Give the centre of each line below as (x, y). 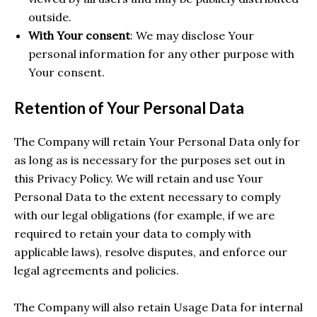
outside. (50, 17)
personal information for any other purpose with (161, 53)
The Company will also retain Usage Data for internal (158, 307)
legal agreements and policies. (97, 270)
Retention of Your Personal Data (129, 108)
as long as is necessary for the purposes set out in (150, 160)
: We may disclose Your (192, 35)
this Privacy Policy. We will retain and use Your (139, 178)
